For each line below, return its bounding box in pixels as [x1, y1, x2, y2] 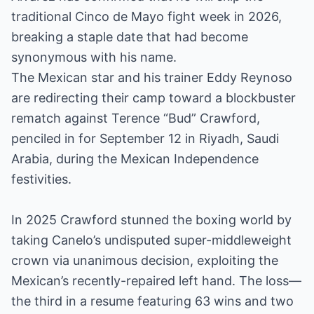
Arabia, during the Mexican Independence [11, 151, 259, 166]
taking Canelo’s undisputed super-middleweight [11, 233, 292, 247]
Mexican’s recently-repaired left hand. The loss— [11, 273, 301, 288]
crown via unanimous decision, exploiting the [11, 253, 278, 268]
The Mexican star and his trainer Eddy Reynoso [11, 70, 292, 85]
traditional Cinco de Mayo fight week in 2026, [11, 9, 282, 24]
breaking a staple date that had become [11, 29, 248, 44]
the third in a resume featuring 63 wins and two [11, 294, 294, 308]
